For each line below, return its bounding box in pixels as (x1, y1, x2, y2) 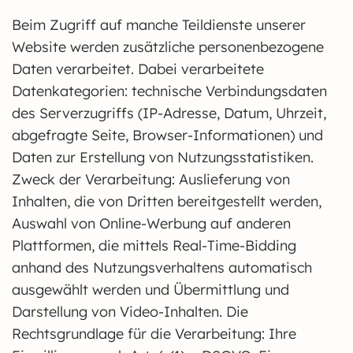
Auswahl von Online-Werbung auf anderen (12, 214, 291, 232)
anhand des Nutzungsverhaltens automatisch (12, 258, 312, 277)
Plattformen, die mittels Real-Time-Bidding (12, 236, 296, 255)
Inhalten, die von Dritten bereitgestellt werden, (12, 192, 321, 210)
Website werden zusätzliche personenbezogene (12, 38, 324, 56)
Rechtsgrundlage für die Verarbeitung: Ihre (12, 325, 296, 343)
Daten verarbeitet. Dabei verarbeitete (12, 60, 264, 78)
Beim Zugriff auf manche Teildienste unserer (12, 16, 306, 34)
